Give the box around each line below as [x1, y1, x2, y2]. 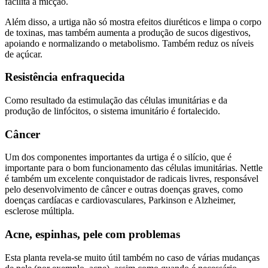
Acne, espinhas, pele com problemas [5, 228, 180, 241]
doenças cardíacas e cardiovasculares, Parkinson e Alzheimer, [5, 195, 236, 206]
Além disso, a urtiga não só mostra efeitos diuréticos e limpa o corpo [5, 16, 261, 27]
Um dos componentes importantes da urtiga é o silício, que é [5, 152, 232, 163]
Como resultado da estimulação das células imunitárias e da [5, 95, 227, 105]
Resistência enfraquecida [5, 71, 125, 84]
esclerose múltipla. [5, 206, 74, 217]
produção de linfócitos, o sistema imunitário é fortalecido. [5, 106, 220, 116]
